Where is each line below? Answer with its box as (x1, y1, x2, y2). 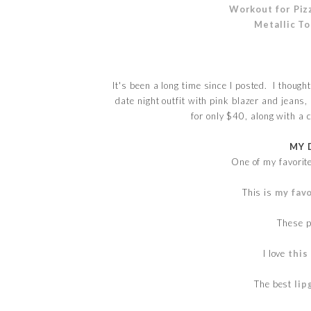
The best (254, 278, 295, 289)
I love (262, 247, 289, 259)
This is (242, 186, 276, 198)
